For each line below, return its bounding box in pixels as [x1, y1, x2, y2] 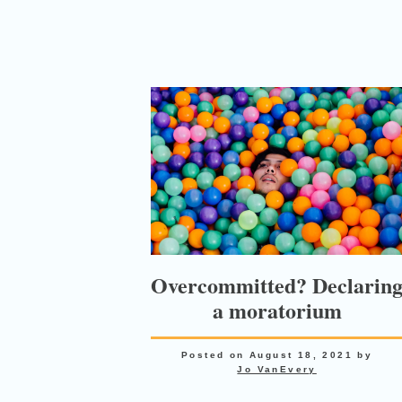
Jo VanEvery [237, 364, 317, 375]
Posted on [181, 350, 249, 361]
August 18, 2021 [249, 350, 353, 361]
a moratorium [212, 294, 342, 327]
